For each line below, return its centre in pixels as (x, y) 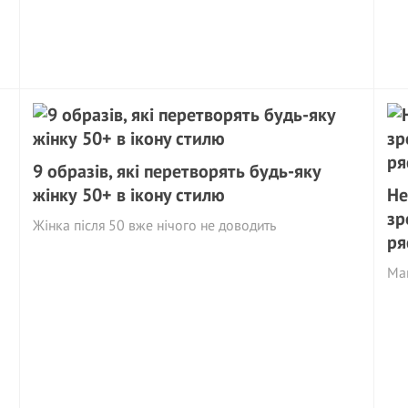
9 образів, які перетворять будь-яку (178, 171)
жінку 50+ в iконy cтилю (129, 195)
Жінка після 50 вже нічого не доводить (155, 225)
